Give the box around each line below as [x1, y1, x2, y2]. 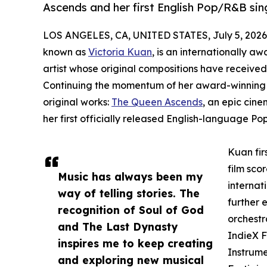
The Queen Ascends [111, 95, 203, 108]
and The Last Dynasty [58, 219, 178, 233]
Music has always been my [58, 169, 203, 183]
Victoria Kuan [88, 45, 152, 58]
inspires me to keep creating [58, 236, 213, 250]
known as [43, 45, 88, 58]
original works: [43, 95, 111, 108]
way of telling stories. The [58, 186, 200, 200]
